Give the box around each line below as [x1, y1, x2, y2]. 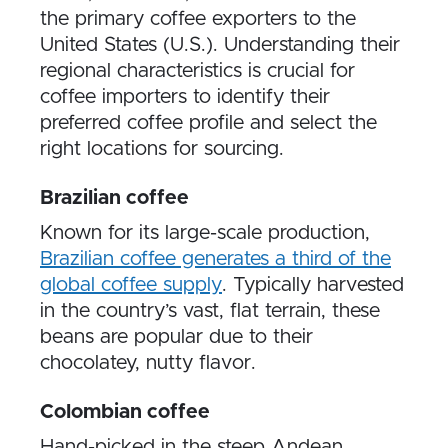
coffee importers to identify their [40, 87, 330, 107]
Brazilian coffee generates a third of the [40, 249, 391, 269]
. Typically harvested [222, 275, 404, 295]
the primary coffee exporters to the [40, 9, 356, 29]
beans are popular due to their [40, 327, 313, 347]
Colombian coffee [40, 402, 210, 422]
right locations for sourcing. [40, 139, 284, 159]
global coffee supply [40, 275, 222, 295]
